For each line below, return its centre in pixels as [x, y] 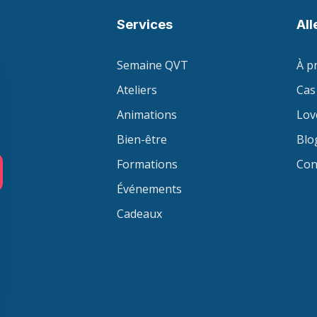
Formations [148, 164]
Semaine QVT [153, 65]
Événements [150, 189]
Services [145, 24]
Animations [147, 115]
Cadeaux [140, 214]
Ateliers [137, 90]
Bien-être [142, 139]
